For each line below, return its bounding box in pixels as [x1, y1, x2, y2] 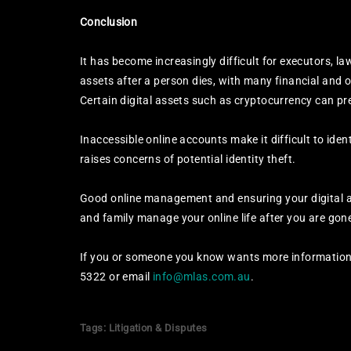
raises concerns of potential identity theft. [80, 153, 296, 165]
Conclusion [80, 16, 138, 28]
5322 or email [80, 270, 153, 283]
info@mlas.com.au [152, 270, 251, 283]
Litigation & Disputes [108, 322, 208, 334]
